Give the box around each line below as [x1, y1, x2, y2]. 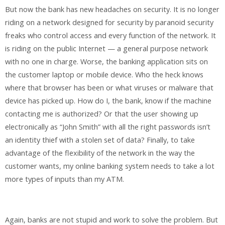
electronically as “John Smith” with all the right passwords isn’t [5, 122, 210, 132]
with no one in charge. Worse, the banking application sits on [5, 57, 208, 67]
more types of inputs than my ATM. [5, 174, 124, 184]
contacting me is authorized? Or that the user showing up [5, 109, 198, 119]
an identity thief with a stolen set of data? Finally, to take [5, 135, 195, 145]
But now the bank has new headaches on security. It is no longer [5, 5, 219, 15]
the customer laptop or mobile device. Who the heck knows [5, 70, 203, 80]
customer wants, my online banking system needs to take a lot [5, 161, 214, 171]
